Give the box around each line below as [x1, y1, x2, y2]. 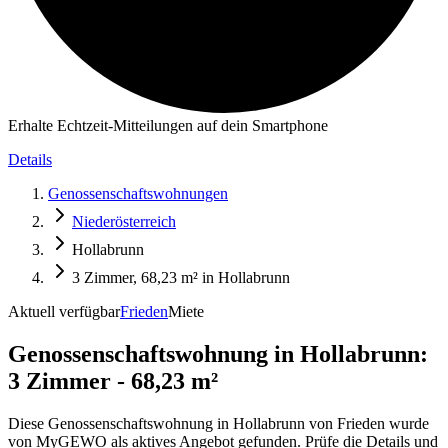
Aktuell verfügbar [8, 303, 120, 320]
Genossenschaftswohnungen [48, 185, 228, 202]
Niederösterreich [72, 213, 176, 230]
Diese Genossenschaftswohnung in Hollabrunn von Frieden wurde [8, 414, 429, 432]
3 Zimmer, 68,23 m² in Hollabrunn [72, 269, 290, 286]
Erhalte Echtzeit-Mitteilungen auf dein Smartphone [8, 117, 328, 134]
